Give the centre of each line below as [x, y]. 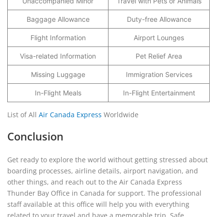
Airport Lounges [159, 38]
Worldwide [120, 115]
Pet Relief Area [159, 56]
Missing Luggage [58, 74]
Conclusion [35, 136]
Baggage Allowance [58, 19]
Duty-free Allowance [159, 19]
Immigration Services [159, 74]
